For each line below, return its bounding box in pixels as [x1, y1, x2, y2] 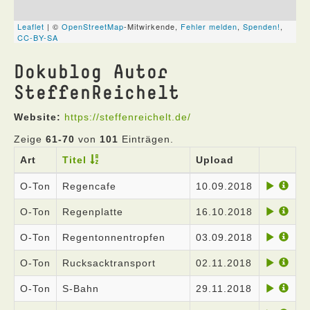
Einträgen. [118, 134, 174, 145]
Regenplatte [62, 206, 123, 217]
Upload [196, 154, 234, 165]
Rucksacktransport [62, 257, 156, 268]
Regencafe [62, 181, 116, 192]
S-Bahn [62, 283, 99, 294]
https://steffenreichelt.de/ [64, 111, 191, 122]
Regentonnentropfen [62, 232, 165, 243]
